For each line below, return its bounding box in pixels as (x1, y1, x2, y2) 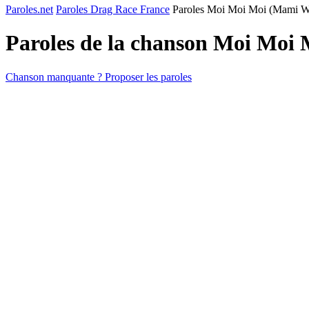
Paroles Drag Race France (56, 3, 170, 15)
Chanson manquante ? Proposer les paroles (6, 70, 192, 83)
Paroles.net (6, 3, 53, 15)
